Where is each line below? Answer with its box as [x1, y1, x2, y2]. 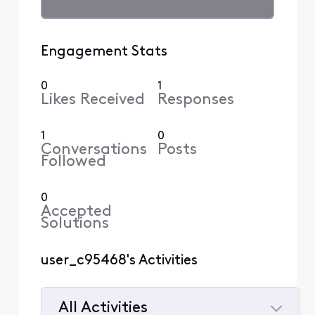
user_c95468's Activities [40, 253, 198, 268]
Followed [40, 153, 106, 170]
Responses [157, 91, 234, 108]
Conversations [40, 141, 147, 158]
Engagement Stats [40, 44, 167, 59]
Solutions [40, 215, 109, 232]
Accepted [40, 203, 112, 220]
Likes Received [40, 91, 145, 108]
